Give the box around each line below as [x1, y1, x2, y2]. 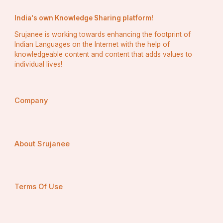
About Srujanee [14, 139, 70, 148]
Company [14, 96, 48, 105]
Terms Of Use [14, 182, 63, 192]
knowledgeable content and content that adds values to [14, 50, 193, 58]
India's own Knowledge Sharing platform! [14, 13, 154, 22]
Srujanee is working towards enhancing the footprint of [14, 30, 191, 38]
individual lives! [14, 60, 63, 68]
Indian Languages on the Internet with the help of [14, 40, 170, 48]
